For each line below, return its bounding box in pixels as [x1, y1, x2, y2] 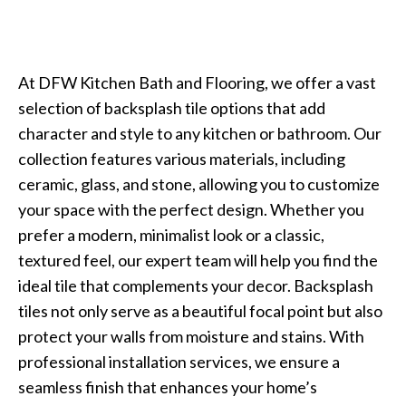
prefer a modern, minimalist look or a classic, [18, 224, 324, 245]
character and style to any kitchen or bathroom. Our [18, 122, 382, 143]
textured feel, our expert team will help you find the [18, 249, 378, 270]
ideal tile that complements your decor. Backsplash [18, 275, 373, 295]
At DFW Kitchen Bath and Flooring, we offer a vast [18, 72, 376, 92]
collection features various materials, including [18, 148, 345, 169]
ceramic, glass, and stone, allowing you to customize [18, 173, 380, 194]
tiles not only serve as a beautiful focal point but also [18, 300, 382, 321]
